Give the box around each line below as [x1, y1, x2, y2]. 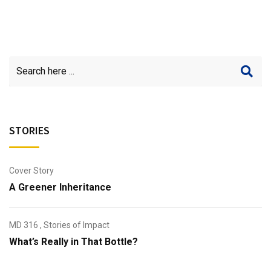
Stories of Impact [44, 220, 109, 230]
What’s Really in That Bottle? [9, 235, 138, 247]
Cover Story [9, 165, 54, 175]
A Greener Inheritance [9, 181, 111, 193]
